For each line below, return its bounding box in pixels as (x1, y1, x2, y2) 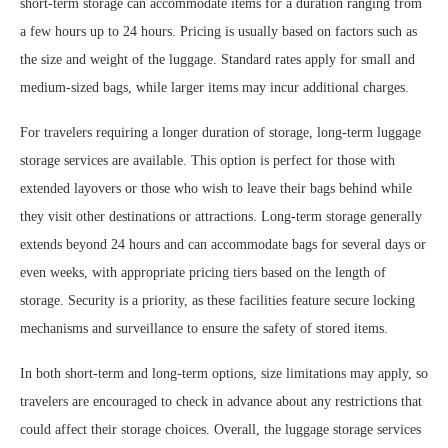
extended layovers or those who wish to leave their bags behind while (20, 180, 412, 196)
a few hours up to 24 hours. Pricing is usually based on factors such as (20, 23, 417, 39)
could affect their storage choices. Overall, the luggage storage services (20, 421, 421, 437)
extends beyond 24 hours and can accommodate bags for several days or (20, 236, 426, 252)
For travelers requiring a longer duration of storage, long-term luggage (20, 124, 421, 140)
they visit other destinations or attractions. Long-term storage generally (20, 208, 422, 224)
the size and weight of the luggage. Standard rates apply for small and (20, 51, 415, 67)
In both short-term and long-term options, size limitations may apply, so (20, 365, 428, 381)
